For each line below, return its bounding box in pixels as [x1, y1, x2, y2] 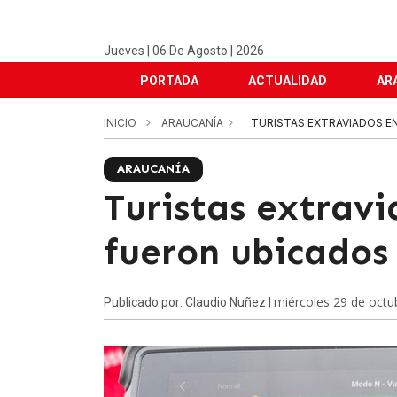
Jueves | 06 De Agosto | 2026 [104, 43, 264, 58]
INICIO [104, 116, 136, 129]
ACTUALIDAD [248, 74, 327, 88]
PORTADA [140, 74, 198, 88]
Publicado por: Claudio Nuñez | [104, 295, 274, 309]
